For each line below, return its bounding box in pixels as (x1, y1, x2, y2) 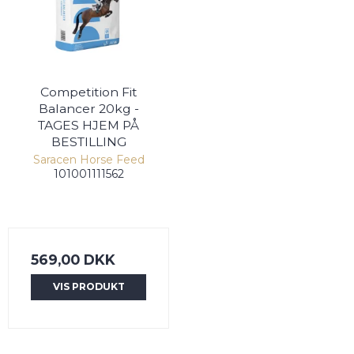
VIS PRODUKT (52, 281, 125, 293)
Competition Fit (40, 85, 137, 100)
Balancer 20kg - (38, 101, 139, 117)
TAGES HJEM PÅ (38, 118, 139, 134)
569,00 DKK (31, 251, 115, 269)
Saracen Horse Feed (32, 153, 145, 168)
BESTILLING (51, 134, 126, 150)
